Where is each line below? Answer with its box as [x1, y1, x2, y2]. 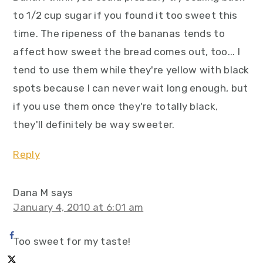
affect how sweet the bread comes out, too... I [13, 46, 241, 58]
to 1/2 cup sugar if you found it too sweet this [13, 9, 238, 22]
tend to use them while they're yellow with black [13, 64, 249, 76]
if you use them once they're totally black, [13, 100, 218, 113]
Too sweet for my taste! [13, 235, 131, 248]
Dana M [13, 187, 49, 199]
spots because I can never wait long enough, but [13, 82, 248, 95]
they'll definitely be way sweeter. [13, 119, 175, 131]
